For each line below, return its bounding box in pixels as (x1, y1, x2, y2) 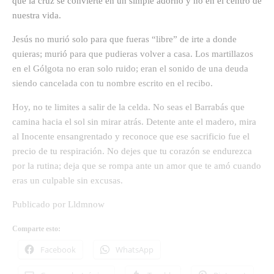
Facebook (40, 244, 76, 256)
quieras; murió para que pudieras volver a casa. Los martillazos (12, 49, 253, 59)
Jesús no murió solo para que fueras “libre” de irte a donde (12, 34, 237, 45)
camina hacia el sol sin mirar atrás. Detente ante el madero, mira (12, 117, 256, 127)
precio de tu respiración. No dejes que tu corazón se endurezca (12, 146, 252, 157)
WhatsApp (116, 244, 154, 256)
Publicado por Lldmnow (12, 199, 105, 210)
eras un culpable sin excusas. (12, 176, 123, 186)
